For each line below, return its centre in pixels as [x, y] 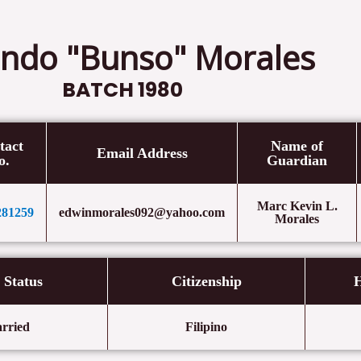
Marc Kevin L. [297, 206]
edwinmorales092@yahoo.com [142, 212]
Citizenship [206, 281]
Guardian [297, 160]
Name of [297, 146]
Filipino [206, 327]
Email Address [142, 153]
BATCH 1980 [122, 90]
